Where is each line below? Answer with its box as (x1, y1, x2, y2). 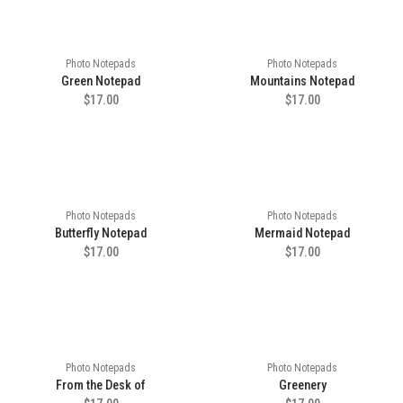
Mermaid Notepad (255, 226, 350, 241)
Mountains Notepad (250, 74, 354, 89)
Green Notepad (61, 74, 140, 89)
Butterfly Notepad (55, 226, 147, 241)
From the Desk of (56, 378, 146, 393)
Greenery (278, 378, 327, 393)
